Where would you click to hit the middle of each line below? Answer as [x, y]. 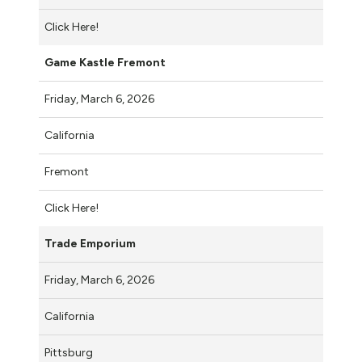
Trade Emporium [90, 243]
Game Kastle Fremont [105, 62]
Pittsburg [69, 352]
